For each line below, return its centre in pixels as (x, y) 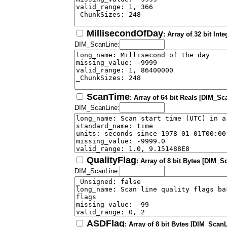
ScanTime (108, 97)
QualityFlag (111, 160)
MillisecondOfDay (125, 34)
